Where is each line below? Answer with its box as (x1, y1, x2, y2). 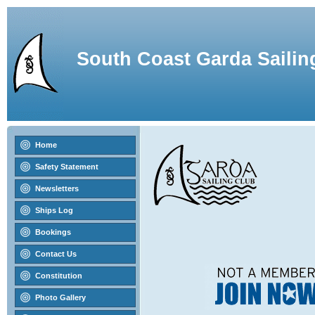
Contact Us (34, 250, 77, 258)
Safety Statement (34, 162, 98, 171)
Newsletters (34, 184, 79, 193)
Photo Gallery (34, 293, 86, 302)
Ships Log (34, 206, 73, 214)
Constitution (34, 271, 82, 280)
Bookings (34, 228, 71, 236)
